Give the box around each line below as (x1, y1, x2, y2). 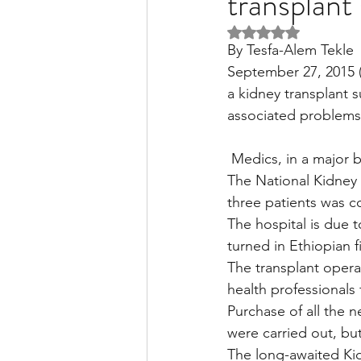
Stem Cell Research (179, 116, 308, 138)
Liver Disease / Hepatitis (179, 52, 344, 73)
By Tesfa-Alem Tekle (227, 41, 354, 59)
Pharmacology (179, 180, 274, 202)
